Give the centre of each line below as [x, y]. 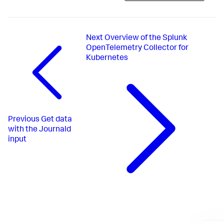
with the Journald [39, 130]
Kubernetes [107, 59]
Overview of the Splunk [146, 39]
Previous [24, 120]
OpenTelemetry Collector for [137, 49]
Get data [56, 120]
